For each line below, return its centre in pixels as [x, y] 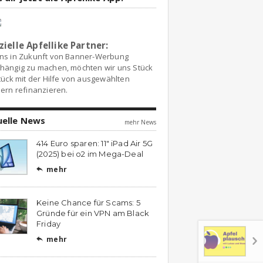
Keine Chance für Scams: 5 [88, 203]
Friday [49, 224]
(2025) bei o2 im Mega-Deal [90, 154]
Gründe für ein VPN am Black [93, 213]
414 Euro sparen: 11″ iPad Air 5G [95, 143]
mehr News [140, 122]
